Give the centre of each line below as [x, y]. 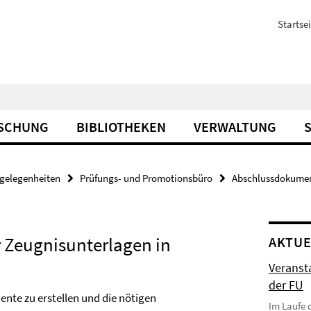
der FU [286, 285]
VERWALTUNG [235, 127]
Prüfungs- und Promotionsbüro [146, 178]
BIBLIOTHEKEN [121, 127]
